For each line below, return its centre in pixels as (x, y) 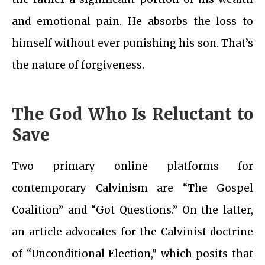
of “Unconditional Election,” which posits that (132, 254)
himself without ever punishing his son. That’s (132, 43)
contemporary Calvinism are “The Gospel (132, 188)
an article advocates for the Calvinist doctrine (132, 232)
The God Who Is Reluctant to (132, 114)
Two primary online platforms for (132, 167)
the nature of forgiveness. (78, 65)
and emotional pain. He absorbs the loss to (132, 22)
